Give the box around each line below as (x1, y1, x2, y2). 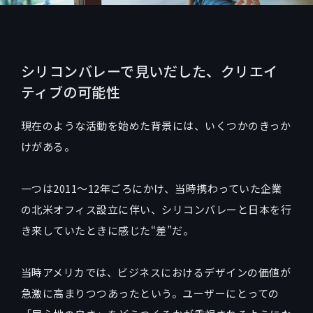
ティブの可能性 (21, 82, 121, 103)
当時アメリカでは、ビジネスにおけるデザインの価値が (21, 265, 291, 280)
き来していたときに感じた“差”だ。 (21, 223, 194, 238)
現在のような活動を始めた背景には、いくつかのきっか (21, 118, 291, 133)
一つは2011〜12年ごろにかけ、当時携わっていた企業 (21, 181, 282, 196)
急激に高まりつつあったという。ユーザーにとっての (21, 286, 279, 301)
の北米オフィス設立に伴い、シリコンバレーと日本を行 (21, 202, 292, 217)
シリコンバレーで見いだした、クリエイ (21, 61, 278, 82)
